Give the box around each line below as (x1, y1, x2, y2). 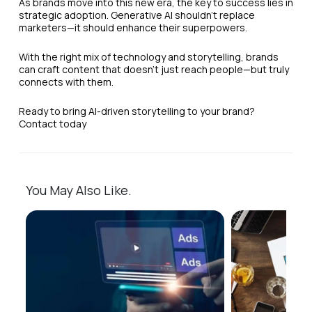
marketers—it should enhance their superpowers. (18, 21, 247, 35)
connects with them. (18, 75, 114, 89)
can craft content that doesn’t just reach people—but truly (18, 63, 289, 77)
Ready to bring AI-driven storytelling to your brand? (18, 104, 255, 118)
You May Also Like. (26, 182, 132, 199)
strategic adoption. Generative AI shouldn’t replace (18, 8, 255, 22)
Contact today (18, 117, 86, 131)
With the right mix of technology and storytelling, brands (18, 50, 279, 64)
